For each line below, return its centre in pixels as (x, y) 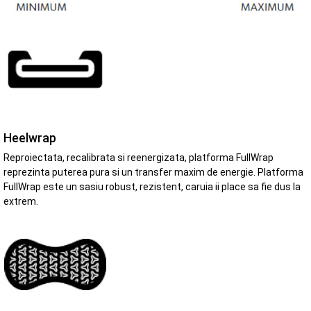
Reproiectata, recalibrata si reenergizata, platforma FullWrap (138, 157)
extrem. (21, 201)
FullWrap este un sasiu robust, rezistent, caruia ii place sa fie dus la (152, 186)
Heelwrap (30, 138)
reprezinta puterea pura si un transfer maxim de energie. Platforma (153, 172)
